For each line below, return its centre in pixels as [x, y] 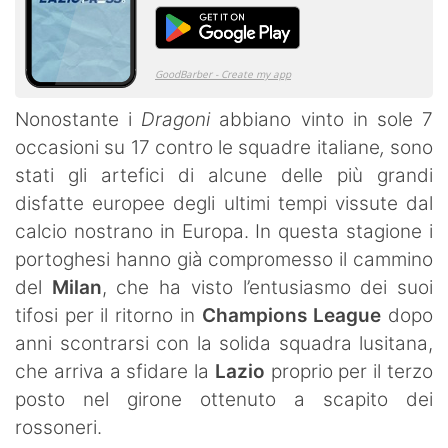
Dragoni [176, 119]
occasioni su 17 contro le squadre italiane [197, 147]
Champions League [291, 315]
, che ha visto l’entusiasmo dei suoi [267, 287]
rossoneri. [58, 427]
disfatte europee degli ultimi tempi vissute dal [224, 203]
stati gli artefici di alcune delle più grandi [224, 175]
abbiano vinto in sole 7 [326, 119]
